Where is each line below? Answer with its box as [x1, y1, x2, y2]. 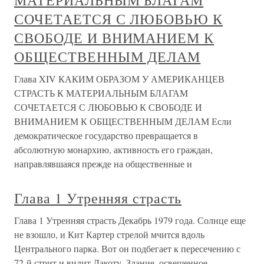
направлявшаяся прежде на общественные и [14, 157, 192, 170]
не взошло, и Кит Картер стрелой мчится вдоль [14, 228, 204, 241]
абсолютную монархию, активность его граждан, [14, 143, 213, 156]
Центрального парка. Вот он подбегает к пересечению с [14, 242, 240, 255]
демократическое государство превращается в [14, 129, 198, 142]
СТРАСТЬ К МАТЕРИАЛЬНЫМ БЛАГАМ [14, 87, 188, 100]
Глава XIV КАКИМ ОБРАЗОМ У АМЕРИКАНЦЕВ [14, 72, 225, 85]
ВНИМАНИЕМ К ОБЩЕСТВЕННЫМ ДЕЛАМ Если [14, 115, 232, 128]
